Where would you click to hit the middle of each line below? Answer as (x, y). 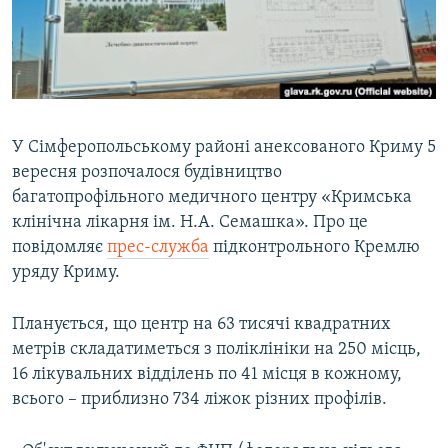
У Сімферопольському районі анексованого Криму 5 (224, 148)
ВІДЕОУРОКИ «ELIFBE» (101, 18)
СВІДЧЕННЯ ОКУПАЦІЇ (98, 54)
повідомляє (59, 248)
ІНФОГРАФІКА (74, 126)
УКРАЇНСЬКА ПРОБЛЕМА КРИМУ (126, 90)
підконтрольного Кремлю (314, 248)
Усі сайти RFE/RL (99, 219)
